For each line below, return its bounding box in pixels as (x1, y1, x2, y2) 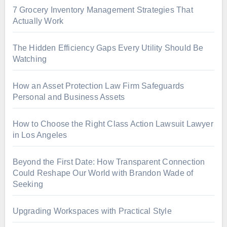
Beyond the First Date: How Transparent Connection (12, 158, 205, 167)
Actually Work (12, 17, 64, 26)
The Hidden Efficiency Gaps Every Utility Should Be (12, 44, 204, 53)
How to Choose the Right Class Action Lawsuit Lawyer (12, 120, 213, 129)
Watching (12, 55, 47, 64)
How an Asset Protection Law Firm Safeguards (12, 82, 184, 91)
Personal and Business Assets (12, 93, 125, 102)
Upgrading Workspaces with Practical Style (12, 207, 172, 216)
